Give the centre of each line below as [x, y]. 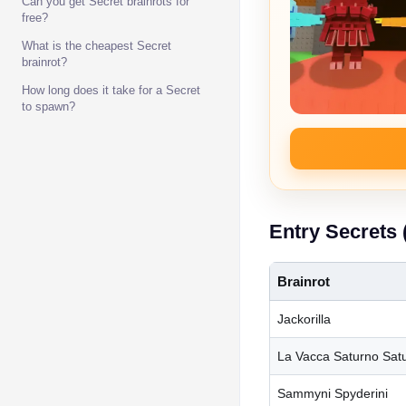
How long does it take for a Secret [111, 90]
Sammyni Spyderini [333, 393]
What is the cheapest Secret [97, 46]
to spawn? [48, 106]
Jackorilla [304, 319]
